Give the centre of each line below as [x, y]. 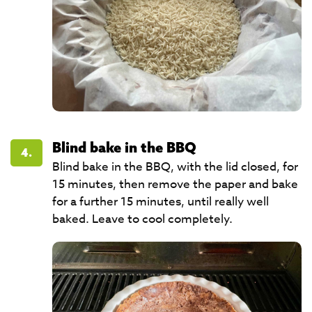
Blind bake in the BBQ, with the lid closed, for [175, 167]
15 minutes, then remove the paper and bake [175, 184]
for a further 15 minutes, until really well [161, 202]
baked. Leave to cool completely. [142, 219]
